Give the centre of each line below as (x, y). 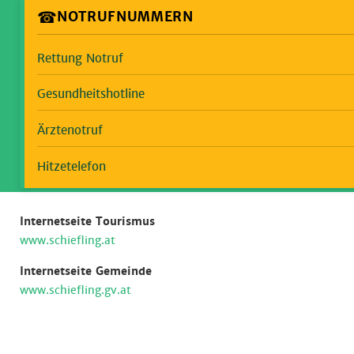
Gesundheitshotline (91, 94)
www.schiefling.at (68, 240)
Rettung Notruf (80, 58)
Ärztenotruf (70, 130)
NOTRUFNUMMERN (125, 17)
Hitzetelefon (72, 166)
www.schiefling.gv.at (75, 290)
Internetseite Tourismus (87, 221)
